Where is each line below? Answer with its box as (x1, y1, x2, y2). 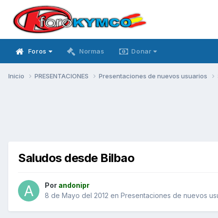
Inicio (8, 72, 26, 80)
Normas (79, 47, 105, 55)
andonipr (58, 181, 90, 190)
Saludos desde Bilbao (18, 150, 135, 165)
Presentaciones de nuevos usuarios (99, 72, 209, 80)
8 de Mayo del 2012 (45, 191, 109, 200)
